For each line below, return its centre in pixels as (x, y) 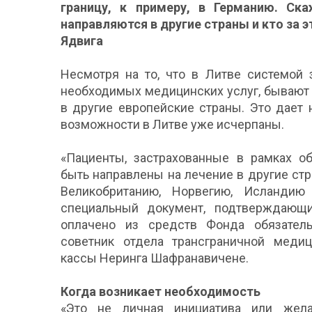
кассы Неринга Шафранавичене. (155, 258)
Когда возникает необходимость (161, 291)
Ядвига (82, 40)
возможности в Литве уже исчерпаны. (172, 124)
